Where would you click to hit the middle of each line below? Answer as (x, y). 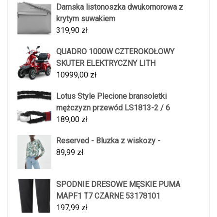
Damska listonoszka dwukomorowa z (120, 7)
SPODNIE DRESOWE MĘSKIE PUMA (118, 184)
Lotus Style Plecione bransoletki (111, 96)
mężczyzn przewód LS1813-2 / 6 (113, 108)
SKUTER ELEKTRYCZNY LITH (106, 63)
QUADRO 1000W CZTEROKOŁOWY (115, 51)
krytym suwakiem (86, 18)
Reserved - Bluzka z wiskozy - (108, 140)
